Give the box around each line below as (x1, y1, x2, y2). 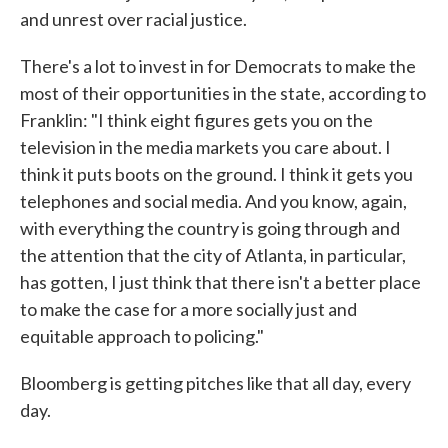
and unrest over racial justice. (20, 8, 247, 30)
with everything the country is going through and (20, 217, 400, 239)
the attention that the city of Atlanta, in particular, (20, 244, 406, 266)
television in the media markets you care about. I (20, 136, 391, 158)
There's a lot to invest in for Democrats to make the (20, 55, 416, 77)
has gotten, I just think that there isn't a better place (20, 271, 421, 293)
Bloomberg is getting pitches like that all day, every (20, 372, 411, 394)
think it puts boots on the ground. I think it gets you (20, 163, 413, 185)
